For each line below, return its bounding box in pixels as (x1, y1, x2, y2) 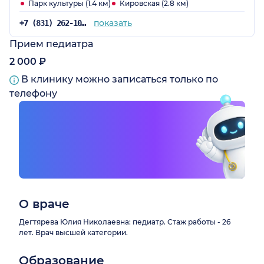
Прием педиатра (9, 38, 93, 50)
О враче (19, 197, 70, 212)
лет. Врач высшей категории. (19, 228, 128, 237)
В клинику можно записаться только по (19, 74, 218, 85)
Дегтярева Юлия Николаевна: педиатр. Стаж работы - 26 (19, 217, 230, 227)
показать (93, 18, 132, 29)
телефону (9, 88, 57, 100)
